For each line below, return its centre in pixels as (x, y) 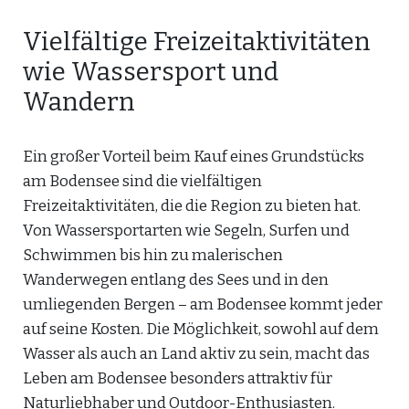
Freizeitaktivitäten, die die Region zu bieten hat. (192, 206)
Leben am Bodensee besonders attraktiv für (178, 378)
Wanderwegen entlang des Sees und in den (176, 280)
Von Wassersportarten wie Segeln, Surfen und (186, 231)
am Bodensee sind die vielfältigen (142, 181)
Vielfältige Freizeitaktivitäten (197, 42)
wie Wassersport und (151, 72)
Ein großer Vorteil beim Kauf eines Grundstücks (194, 157)
